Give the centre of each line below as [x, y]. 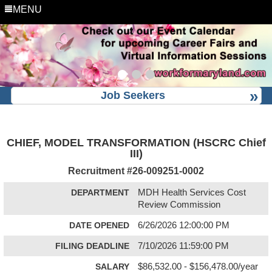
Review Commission [179, 204]
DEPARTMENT [100, 192]
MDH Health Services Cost [192, 192]
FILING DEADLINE [92, 246]
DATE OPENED [99, 225]
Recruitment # [100, 170]
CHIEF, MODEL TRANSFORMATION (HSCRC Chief [136, 142]
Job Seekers [133, 95]
